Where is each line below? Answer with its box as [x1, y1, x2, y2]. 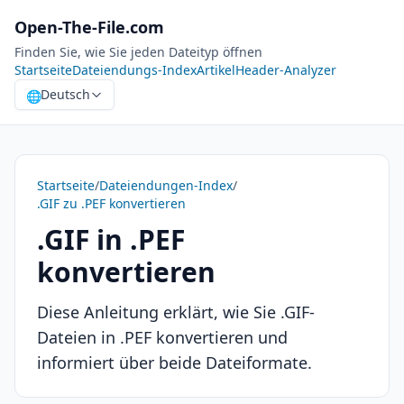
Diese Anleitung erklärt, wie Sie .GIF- [37, 301, 315, 323]
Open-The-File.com [14, 16, 164, 38]
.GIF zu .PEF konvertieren [37, 195, 186, 212]
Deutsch [41, 86, 90, 103]
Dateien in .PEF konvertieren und [37, 326, 288, 348]
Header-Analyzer [235, 61, 336, 78]
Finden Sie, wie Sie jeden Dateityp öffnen [14, 43, 262, 60]
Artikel [197, 61, 235, 78]
